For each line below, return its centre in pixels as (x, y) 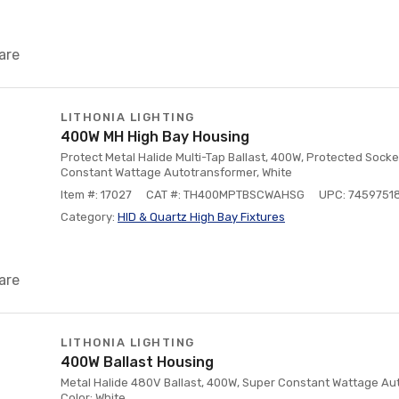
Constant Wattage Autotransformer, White (176, 172)
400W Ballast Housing (137, 362)
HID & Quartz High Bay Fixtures (201, 217)
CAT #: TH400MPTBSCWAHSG (225, 195)
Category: (89, 217)
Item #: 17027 (96, 195)
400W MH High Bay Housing (155, 137)
